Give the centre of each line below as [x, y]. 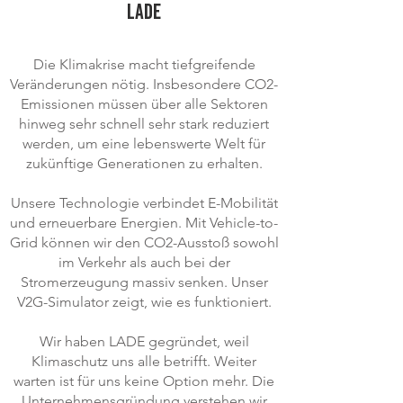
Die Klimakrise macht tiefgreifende [144, 64]
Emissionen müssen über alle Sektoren [144, 104]
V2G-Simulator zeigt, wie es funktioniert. [144, 302]
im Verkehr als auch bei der [144, 262]
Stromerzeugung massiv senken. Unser [144, 282]
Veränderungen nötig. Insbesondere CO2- [144, 84]
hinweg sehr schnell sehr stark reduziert [144, 124]
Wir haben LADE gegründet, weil [144, 341]
